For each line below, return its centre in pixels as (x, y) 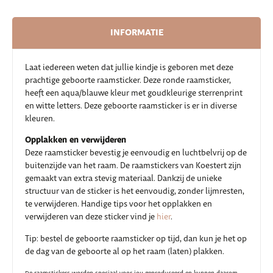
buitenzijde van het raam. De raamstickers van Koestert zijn (133, 166)
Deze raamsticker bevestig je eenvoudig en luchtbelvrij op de (136, 153)
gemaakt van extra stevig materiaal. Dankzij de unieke (123, 179)
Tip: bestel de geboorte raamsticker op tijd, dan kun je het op (136, 239)
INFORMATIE (136, 33)
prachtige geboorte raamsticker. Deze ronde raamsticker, (128, 80)
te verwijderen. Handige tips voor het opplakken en (119, 204)
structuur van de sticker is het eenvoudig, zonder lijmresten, (135, 192)
